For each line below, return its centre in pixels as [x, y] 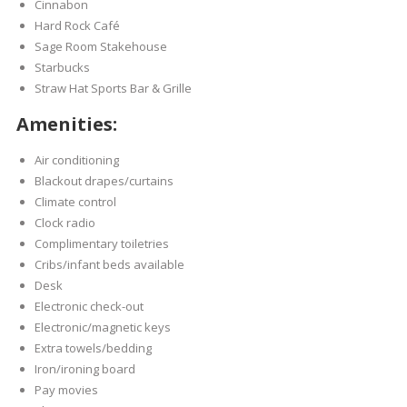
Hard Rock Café [77, 25]
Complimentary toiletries [101, 243]
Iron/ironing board [84, 369]
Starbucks [62, 67]
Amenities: [66, 124]
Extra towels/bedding [93, 348]
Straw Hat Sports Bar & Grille [113, 88]
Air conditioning [76, 160]
